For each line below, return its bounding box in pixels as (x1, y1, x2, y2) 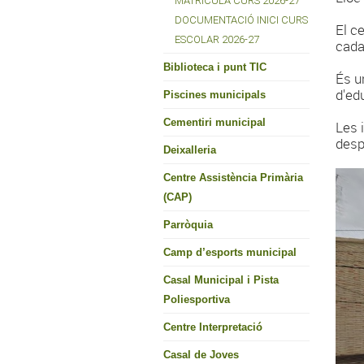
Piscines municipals (163, 89, 266, 101)
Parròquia (163, 219, 213, 231)
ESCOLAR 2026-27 (175, 33, 259, 45)
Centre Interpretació (163, 321, 262, 333)
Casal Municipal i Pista (163, 274, 279, 286)
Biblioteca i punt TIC (163, 61, 266, 73)
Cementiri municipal (163, 116, 266, 128)
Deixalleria (163, 144, 216, 156)
